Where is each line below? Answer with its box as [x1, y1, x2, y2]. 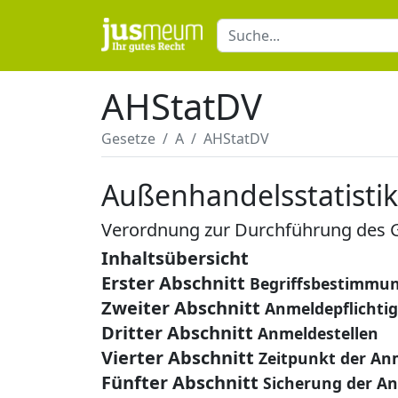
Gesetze [101, 129, 155, 148]
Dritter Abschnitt [101, 321, 253, 345]
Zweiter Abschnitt [101, 296, 260, 320]
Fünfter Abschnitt [101, 370, 259, 394]
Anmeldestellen [258, 322, 378, 344]
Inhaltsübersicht [101, 246, 249, 270]
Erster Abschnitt [101, 271, 245, 295]
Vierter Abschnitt [101, 346, 254, 370]
